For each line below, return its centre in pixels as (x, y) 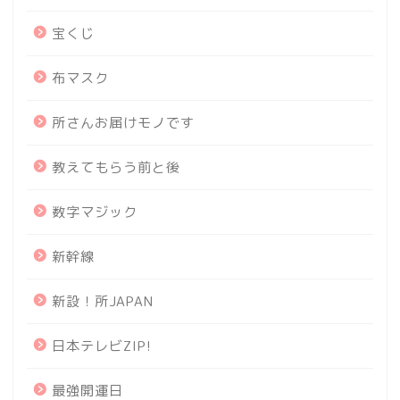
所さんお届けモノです (123, 122)
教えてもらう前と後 (116, 167)
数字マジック (95, 212)
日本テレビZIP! (102, 346)
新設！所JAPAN (103, 301)
